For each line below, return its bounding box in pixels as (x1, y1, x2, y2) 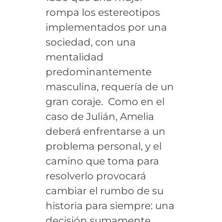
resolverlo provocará (45, 169, 146, 182)
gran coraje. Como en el (45, 95, 165, 108)
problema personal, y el (45, 140, 162, 152)
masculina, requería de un (45, 80, 174, 93)
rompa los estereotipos (45, 6, 160, 18)
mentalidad (45, 51, 104, 63)
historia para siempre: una (45, 199, 174, 212)
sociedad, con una (45, 36, 136, 48)
